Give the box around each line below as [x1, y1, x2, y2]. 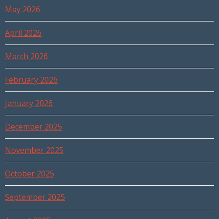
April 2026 [5, 27, 42, 39]
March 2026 [5, 51, 48, 62]
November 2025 [5, 145, 64, 156]
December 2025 [5, 121, 62, 132]
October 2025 [5, 168, 54, 179]
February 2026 [5, 74, 58, 86]
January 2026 [5, 98, 53, 109]
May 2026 [5, 4, 40, 15]
